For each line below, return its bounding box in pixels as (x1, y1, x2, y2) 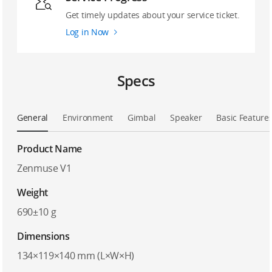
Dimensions (17, 229, 70, 243)
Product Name (17, 142, 83, 155)
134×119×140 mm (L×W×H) (17, 249, 134, 262)
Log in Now (66, 26, 109, 38)
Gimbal (127, 112, 156, 123)
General (17, 112, 49, 123)
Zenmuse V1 (17, 161, 72, 175)
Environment (63, 112, 113, 123)
